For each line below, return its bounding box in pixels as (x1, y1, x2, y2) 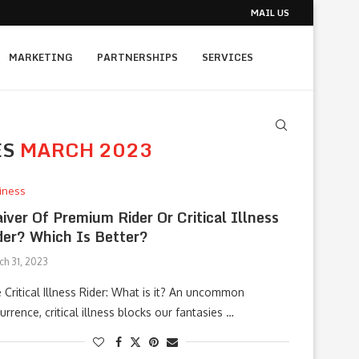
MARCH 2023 (20, 134, 153, 165)
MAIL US (251, 6, 289, 20)
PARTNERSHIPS (97, 50, 178, 65)
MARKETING (9, 50, 73, 65)
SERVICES (202, 50, 253, 65)
